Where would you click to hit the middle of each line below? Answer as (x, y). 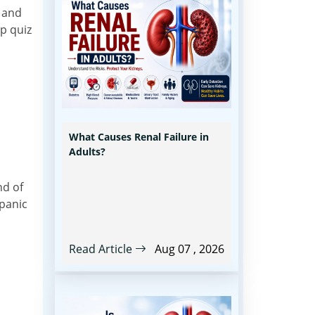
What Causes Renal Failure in (139, 137)
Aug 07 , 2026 (189, 249)
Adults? (87, 152)
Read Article (102, 249)
